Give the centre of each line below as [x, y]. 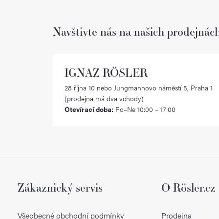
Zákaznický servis [60, 187]
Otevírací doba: [89, 109]
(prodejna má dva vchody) [104, 99]
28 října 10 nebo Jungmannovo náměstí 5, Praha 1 [139, 88]
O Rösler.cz [189, 187]
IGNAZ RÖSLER [106, 73]
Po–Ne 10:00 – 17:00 [144, 109]
